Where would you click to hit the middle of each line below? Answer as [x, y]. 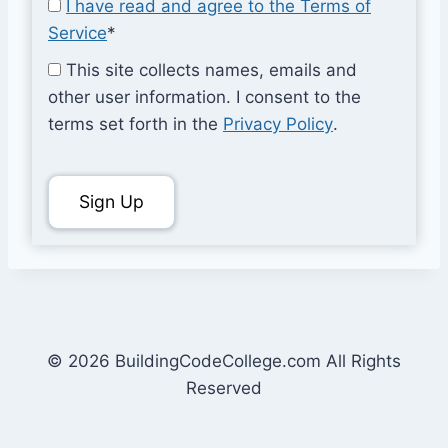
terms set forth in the [135, 123]
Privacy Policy [278, 123]
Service [77, 32]
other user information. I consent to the [204, 96]
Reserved [224, 388]
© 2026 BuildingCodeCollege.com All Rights [224, 361]
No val [72, 186]
